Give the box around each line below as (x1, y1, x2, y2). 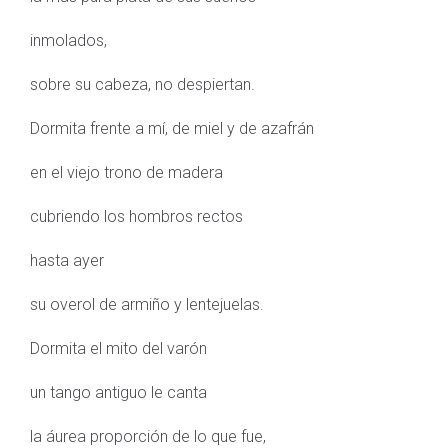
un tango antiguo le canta (30, 382, 207, 402)
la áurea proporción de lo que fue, (30, 426, 266, 446)
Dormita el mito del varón (30, 338, 207, 358)
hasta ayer (30, 250, 104, 270)
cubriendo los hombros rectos (30, 206, 243, 226)
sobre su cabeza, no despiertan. (30, 74, 255, 94)
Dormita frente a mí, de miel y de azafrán (30, 118, 314, 138)
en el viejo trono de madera (30, 162, 223, 182)
